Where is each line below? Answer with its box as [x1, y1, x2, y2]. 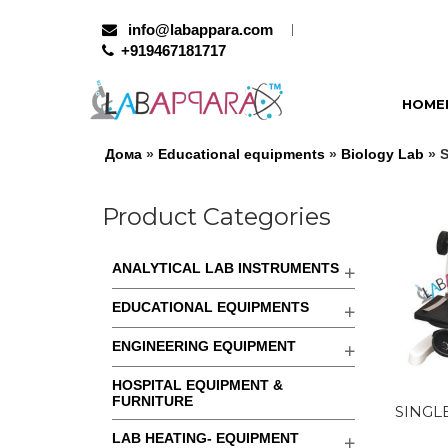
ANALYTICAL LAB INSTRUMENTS [112, 260, 339, 276]
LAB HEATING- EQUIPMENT [112, 430, 299, 446]
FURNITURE [112, 393, 193, 409]
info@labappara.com [124, 21, 273, 38]
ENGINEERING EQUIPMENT [112, 338, 296, 354]
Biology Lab [341, 146, 424, 162]
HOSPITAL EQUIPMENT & [112, 377, 283, 393]
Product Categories [102, 202, 331, 231]
